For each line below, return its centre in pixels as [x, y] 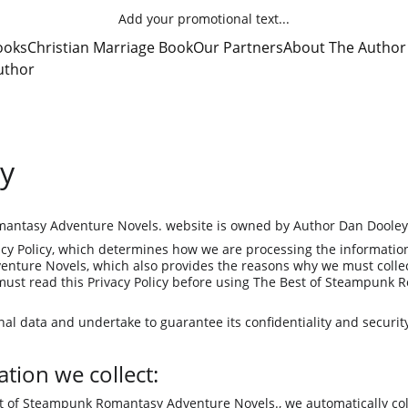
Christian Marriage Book [110, 47]
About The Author [345, 47]
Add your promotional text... [204, 18]
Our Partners [238, 47]
